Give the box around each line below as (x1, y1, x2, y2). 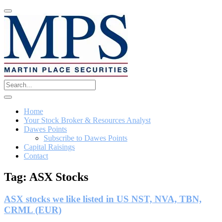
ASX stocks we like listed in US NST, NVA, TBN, (4, 193, 202, 204)
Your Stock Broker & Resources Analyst (24, 116, 151, 124)
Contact (24, 152, 48, 160)
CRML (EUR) (4, 204, 61, 215)
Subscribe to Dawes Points (44, 134, 127, 142)
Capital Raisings (24, 143, 75, 151)
